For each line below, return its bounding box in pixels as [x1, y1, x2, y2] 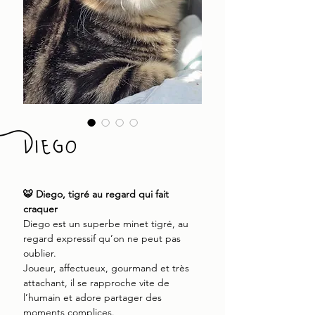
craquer [23, 202, 58, 215]
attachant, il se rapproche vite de [23, 276, 169, 289]
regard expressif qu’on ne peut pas [23, 232, 181, 245]
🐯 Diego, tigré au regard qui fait [23, 188, 169, 200]
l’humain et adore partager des [23, 291, 162, 304]
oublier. [23, 247, 56, 259]
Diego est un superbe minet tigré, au [23, 217, 188, 230]
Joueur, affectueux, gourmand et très [23, 262, 189, 274]
